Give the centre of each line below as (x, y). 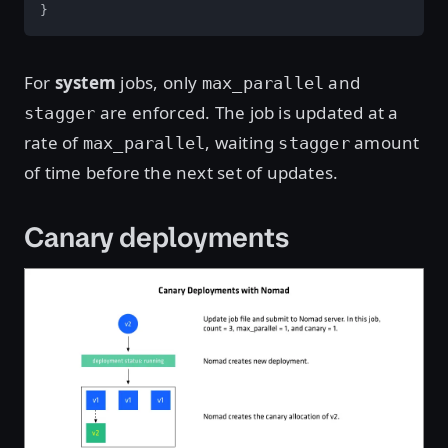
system (85, 82)
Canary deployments (156, 237)
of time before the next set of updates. (181, 172)
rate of (53, 142)
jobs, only (159, 82)
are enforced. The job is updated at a (247, 112)
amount (384, 142)
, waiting (242, 142)
